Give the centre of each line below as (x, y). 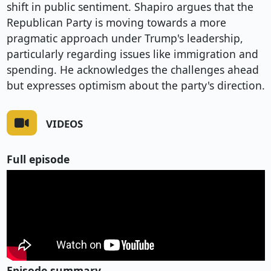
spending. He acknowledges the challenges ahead (132, 70)
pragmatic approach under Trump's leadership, (125, 38)
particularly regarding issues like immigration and (132, 54)
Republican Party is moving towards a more (116, 23)
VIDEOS (64, 123)
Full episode (38, 159)
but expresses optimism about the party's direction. (135, 86)
